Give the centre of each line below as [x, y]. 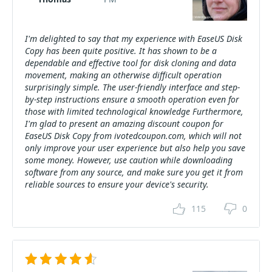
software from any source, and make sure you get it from [134, 172]
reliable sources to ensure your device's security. [117, 184]
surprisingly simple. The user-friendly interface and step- [132, 87]
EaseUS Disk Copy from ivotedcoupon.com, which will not [133, 136]
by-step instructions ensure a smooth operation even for [132, 99]
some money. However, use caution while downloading [129, 160]
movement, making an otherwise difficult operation [123, 75]
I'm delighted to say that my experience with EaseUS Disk [134, 39]
